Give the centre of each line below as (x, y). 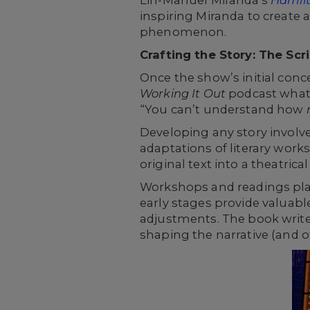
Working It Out (184, 93)
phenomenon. (183, 32)
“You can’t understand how (223, 109)
